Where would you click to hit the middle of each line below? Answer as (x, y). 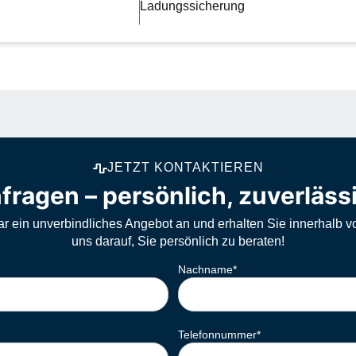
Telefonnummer (217, 335)
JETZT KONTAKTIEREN (185, 167)
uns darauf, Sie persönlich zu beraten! (178, 241)
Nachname (205, 269)
